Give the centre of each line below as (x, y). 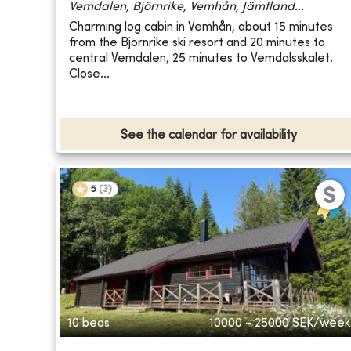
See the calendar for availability (209, 136)
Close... (89, 74)
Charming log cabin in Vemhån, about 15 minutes (201, 27)
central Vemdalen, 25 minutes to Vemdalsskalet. (201, 58)
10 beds (89, 324)
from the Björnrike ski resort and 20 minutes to (197, 43)
